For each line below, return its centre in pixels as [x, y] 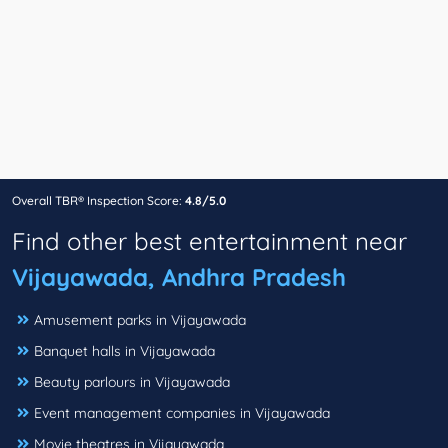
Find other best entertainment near [209, 241]
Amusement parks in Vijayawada [140, 320]
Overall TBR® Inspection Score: [98, 201]
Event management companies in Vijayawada [182, 413]
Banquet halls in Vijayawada [124, 351]
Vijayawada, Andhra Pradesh [179, 277]
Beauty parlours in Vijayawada [132, 382]
